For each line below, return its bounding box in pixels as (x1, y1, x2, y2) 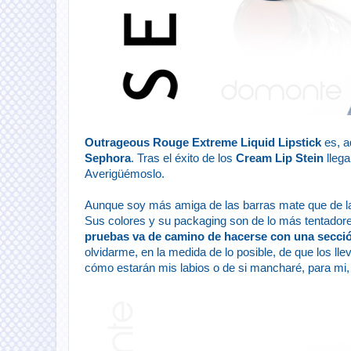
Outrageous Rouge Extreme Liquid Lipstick (85, 136, 321, 149)
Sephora (85, 152, 131, 165)
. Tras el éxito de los (131, 152, 236, 165)
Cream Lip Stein (236, 152, 324, 165)
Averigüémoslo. (85, 168, 165, 180)
